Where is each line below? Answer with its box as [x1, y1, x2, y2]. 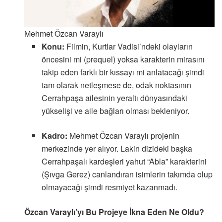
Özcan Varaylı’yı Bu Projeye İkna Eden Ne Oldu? [24, 206, 205, 218]
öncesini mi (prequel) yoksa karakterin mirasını [41, 53, 205, 65]
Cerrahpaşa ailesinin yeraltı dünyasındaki [41, 92, 187, 104]
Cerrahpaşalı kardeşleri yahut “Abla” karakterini [41, 155, 207, 167]
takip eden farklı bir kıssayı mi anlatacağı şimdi [41, 66, 204, 78]
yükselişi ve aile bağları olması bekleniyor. [41, 105, 189, 116]
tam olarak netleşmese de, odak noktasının [41, 79, 191, 91]
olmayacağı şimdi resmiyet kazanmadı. [41, 181, 177, 193]
